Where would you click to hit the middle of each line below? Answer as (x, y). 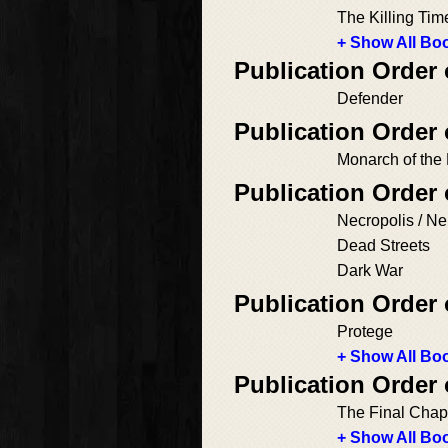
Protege (365, 332)
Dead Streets (383, 246)
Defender (370, 99)
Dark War (370, 271)
